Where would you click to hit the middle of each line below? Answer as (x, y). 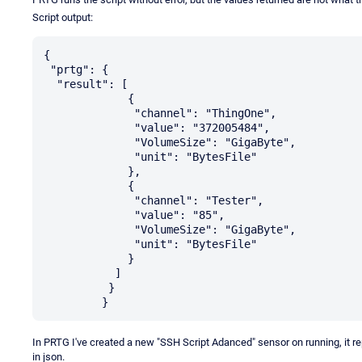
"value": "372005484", (89, 127)
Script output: (63, 17)
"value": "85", (89, 215)
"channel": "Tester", (89, 200)
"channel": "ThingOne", (89, 113)
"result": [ (50, 84)
